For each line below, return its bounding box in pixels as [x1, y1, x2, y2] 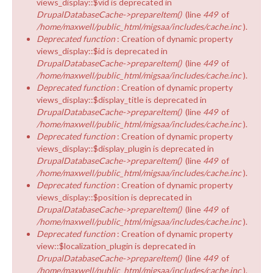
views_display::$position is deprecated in [37, 191, 192, 202]
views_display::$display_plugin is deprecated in [37, 143, 214, 154]
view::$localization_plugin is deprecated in [37, 240, 196, 251]
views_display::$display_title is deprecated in [37, 94, 207, 105]
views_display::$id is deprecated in [37, 45, 168, 56]
